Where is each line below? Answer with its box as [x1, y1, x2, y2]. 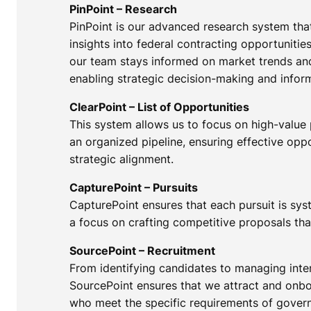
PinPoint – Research [69, 1, 177, 16]
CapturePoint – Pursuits [69, 180, 198, 194]
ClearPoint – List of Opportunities [69, 99, 249, 114]
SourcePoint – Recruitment [69, 243, 215, 258]
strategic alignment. [69, 151, 174, 166]
